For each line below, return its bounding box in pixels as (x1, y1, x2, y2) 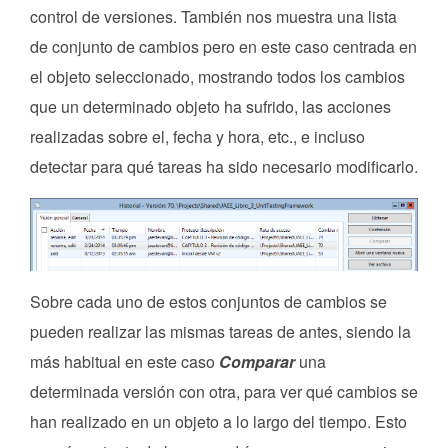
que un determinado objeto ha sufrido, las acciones (30, 95, 391, 119)
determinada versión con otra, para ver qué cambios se (30, 379, 418, 403)
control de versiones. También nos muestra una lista (30, 5, 397, 29)
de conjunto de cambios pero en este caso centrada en (30, 35, 417, 59)
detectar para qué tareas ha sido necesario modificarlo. (30, 155, 418, 179)
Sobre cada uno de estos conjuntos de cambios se (30, 289, 387, 313)
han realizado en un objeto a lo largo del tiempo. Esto (30, 409, 407, 433)
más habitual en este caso (30, 349, 219, 373)
